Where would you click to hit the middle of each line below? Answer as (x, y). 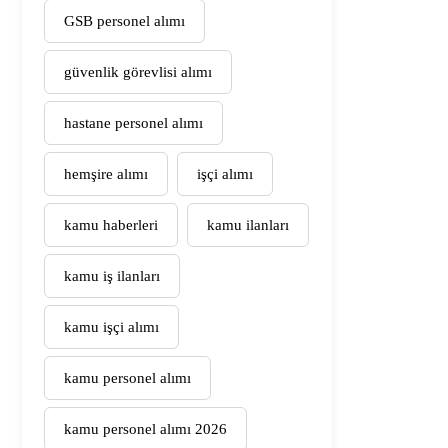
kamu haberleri (111, 225)
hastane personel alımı (133, 123)
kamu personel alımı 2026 (145, 429)
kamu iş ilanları (112, 276)
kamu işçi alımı (111, 327)
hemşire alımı (106, 174)
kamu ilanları (248, 225)
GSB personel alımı (124, 21)
